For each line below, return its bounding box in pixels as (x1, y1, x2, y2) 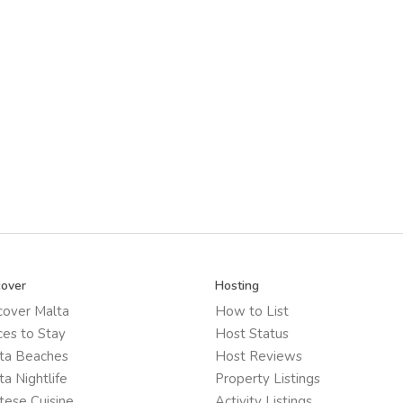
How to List (215, 302, 289, 320)
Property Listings (215, 370, 320, 388)
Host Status (215, 325, 289, 343)
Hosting (215, 277, 259, 294)
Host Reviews (215, 347, 302, 365)
